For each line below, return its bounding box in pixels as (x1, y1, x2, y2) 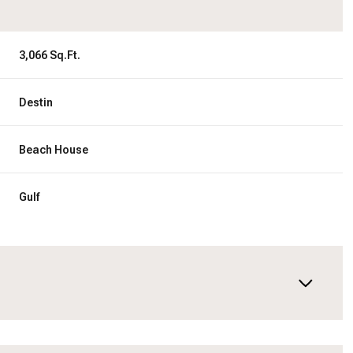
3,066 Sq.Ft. (19, 48, 81, 61)
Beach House (19, 143, 89, 156)
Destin (19, 95, 54, 109)
